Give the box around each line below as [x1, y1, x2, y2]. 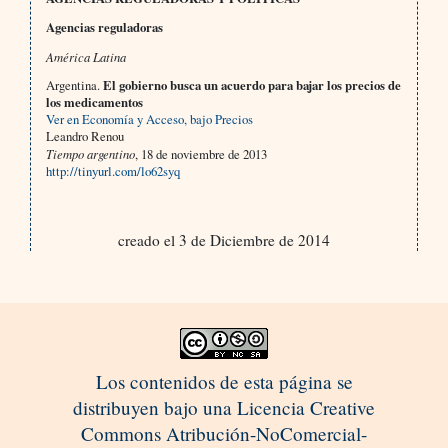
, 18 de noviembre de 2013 [134, 145, 267, 164]
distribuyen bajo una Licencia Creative [73, 395, 375, 421]
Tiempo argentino [45, 145, 135, 163]
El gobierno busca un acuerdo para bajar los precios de [102, 76, 401, 95]
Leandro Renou [45, 127, 124, 146]
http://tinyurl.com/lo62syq [45, 162, 180, 181]
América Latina [45, 48, 126, 66]
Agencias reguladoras [45, 18, 163, 37]
